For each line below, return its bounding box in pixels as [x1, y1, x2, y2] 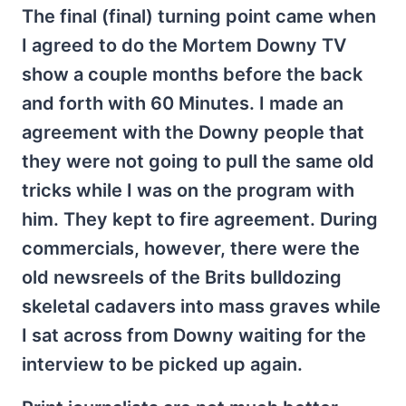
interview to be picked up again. [22, 353, 303, 375]
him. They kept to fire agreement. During [22, 208, 378, 230]
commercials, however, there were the [22, 237, 360, 259]
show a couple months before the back [22, 63, 362, 85]
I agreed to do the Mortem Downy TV [22, 34, 346, 56]
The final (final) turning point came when [22, 5, 376, 27]
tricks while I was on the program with [22, 179, 354, 201]
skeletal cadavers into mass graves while [22, 295, 381, 317]
